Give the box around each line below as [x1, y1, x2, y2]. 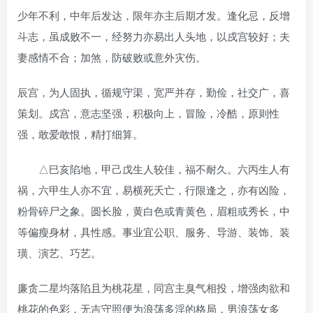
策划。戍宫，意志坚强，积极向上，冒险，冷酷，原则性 [17, 105, 279, 120]
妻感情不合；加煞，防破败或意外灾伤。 [17, 49, 206, 64]
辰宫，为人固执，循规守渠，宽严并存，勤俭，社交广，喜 [17, 84, 290, 99]
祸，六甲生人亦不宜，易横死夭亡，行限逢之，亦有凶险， [17, 182, 290, 197]
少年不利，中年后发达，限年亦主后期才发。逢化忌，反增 [17, 7, 290, 22]
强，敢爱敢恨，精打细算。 [17, 126, 143, 141]
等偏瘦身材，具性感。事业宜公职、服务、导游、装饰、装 [17, 224, 290, 239]
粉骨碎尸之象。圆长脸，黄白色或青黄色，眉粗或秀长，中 [17, 203, 290, 218]
